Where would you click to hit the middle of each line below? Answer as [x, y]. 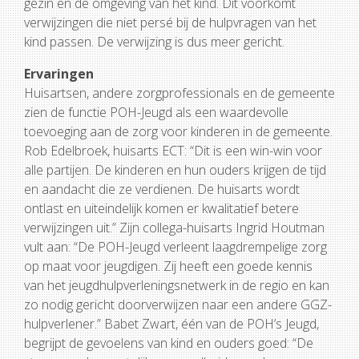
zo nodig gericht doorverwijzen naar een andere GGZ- [178, 305]
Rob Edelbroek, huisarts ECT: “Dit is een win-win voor [173, 151]
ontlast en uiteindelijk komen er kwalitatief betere [161, 208]
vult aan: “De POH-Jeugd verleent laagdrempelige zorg [175, 247]
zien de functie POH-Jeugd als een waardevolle [156, 112]
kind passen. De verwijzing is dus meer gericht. [154, 42]
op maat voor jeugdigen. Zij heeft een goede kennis [168, 266]
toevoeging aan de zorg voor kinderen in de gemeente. [178, 131]
